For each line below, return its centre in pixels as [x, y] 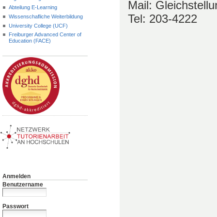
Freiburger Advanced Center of [45, 35]
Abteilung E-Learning [33, 8]
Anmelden [16, 177]
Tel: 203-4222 [163, 19]
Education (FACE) [30, 41]
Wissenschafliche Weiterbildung [46, 16]
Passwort [15, 206]
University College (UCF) [38, 25]
